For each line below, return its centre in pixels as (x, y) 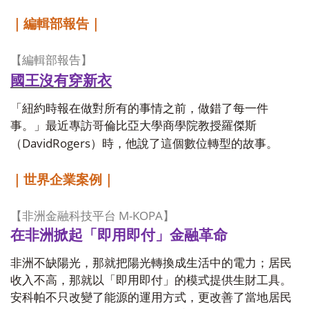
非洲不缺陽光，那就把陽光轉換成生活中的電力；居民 (151, 263)
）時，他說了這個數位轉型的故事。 (184, 144)
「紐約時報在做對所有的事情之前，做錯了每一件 (139, 109)
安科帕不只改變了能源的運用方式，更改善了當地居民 (151, 298)
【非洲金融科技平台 (63, 216)
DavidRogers (56, 143)
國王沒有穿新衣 (61, 80)
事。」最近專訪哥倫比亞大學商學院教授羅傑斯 (133, 126)
